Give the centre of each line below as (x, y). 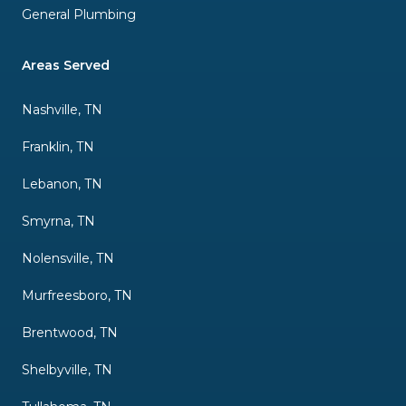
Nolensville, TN (68, 258)
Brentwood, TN (70, 332)
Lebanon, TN (62, 184)
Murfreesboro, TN (77, 295)
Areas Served (66, 65)
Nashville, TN (62, 109)
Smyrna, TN (58, 221)
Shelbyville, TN (67, 369)
